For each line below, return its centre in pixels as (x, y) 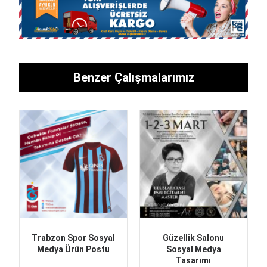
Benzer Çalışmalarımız (133, 78)
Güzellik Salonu (194, 237)
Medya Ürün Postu (74, 249)
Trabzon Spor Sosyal (74, 237)
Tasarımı (194, 260)
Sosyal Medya (193, 249)
